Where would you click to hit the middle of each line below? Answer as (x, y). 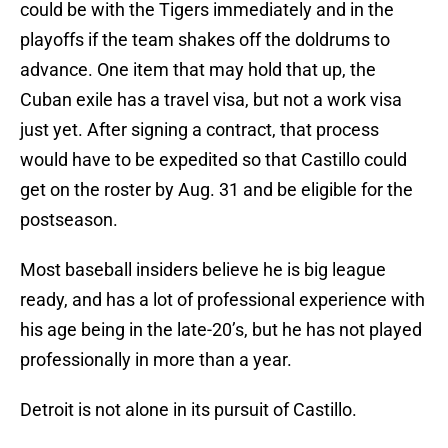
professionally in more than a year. (156, 360)
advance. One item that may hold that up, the (198, 70)
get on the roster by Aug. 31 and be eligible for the (216, 190)
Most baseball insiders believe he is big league (203, 270)
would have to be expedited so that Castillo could (213, 160)
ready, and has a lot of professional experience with (222, 300)
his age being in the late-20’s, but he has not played (221, 330)
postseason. (69, 220)
